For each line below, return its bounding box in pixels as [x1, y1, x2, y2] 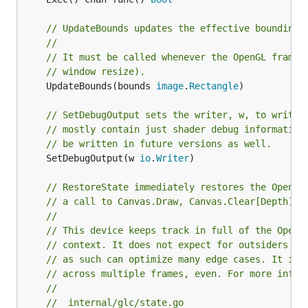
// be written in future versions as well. [46, 138, 272, 149]
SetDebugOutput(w [46, 153, 140, 164]
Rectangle [189, 80, 239, 91]
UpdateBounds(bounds [46, 80, 156, 91]
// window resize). [46, 66, 145, 77]
